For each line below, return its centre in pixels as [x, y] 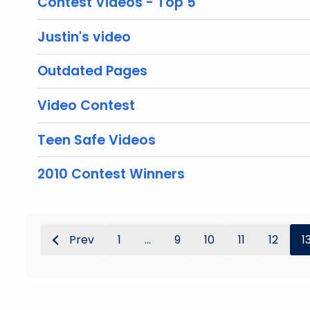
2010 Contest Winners [111, 174]
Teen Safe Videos [97, 140]
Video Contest [86, 105]
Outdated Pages [92, 71]
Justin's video [84, 37]
